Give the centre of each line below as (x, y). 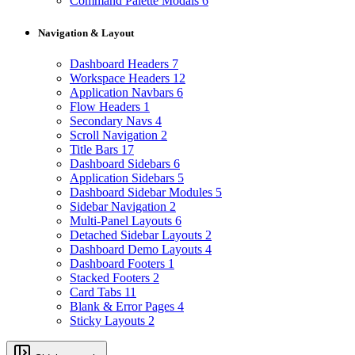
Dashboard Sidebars (122, 164)
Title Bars (95, 150)
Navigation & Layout (86, 32)
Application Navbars (123, 93)
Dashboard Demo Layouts (137, 250)
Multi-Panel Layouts (122, 221)
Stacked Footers (111, 278)
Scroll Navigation (115, 136)
